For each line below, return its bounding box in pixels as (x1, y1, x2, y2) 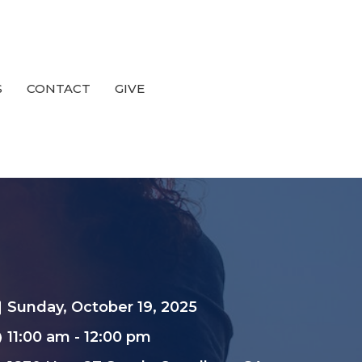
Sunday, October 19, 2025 (7, 298, 197, 317)
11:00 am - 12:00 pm (7, 328, 151, 347)
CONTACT (27, 81, 91, 97)
